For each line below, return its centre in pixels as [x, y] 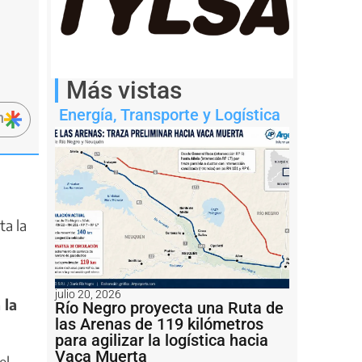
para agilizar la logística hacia [162, 340]
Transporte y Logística [200, 114]
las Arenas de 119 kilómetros [159, 324]
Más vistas [124, 90]
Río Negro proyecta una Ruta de [169, 307]
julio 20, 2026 [88, 294]
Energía [86, 114]
